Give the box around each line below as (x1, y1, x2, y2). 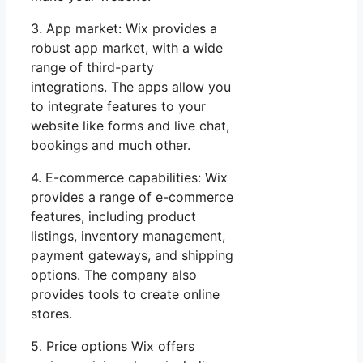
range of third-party (31, 59, 154, 76)
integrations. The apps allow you (31, 79, 231, 96)
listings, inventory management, (31, 228, 225, 245)
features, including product (31, 208, 196, 225)
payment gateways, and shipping (31, 247, 233, 264)
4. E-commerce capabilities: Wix (31, 169, 228, 186)
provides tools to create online (31, 286, 220, 303)
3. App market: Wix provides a (31, 20, 217, 37)
